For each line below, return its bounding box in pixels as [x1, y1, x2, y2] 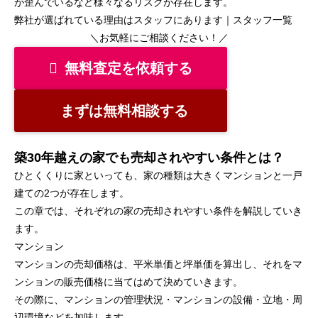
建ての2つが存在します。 [14, 187, 129, 199]
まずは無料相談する [60, 103, 188, 119]
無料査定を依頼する [65, 60, 192, 77]
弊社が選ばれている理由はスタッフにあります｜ [14, 14, 233, 26]
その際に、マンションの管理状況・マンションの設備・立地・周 [14, 294, 302, 306]
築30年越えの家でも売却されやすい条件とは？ [14, 150, 284, 165]
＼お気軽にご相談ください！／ [89, 32, 229, 44]
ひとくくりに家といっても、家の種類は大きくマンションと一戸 [14, 170, 302, 182]
